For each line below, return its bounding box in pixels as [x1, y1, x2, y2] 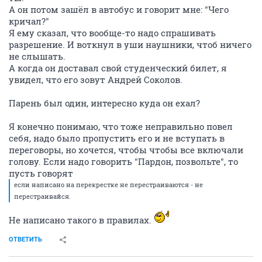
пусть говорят [9, 167, 73, 179]
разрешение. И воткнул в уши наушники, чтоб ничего [9, 39, 251, 50]
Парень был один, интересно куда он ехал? [9, 97, 200, 109]
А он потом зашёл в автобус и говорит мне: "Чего [9, 4, 229, 15]
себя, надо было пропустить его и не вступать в [9, 132, 225, 144]
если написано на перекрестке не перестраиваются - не [14, 180, 203, 189]
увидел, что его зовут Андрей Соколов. [9, 74, 182, 85]
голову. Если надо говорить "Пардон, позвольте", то [9, 156, 238, 167]
